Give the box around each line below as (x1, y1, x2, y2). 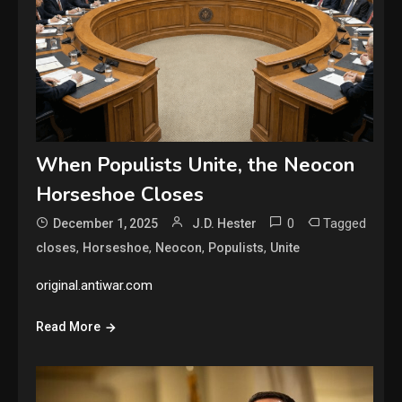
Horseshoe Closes (36, 181, 205, 209)
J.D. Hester (192, 216, 258, 232)
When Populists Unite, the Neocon (36, 152, 355, 179)
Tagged (323, 215, 367, 232)
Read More (36, 319, 101, 335)
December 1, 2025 (53, 216, 159, 232)
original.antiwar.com (36, 277, 153, 294)
